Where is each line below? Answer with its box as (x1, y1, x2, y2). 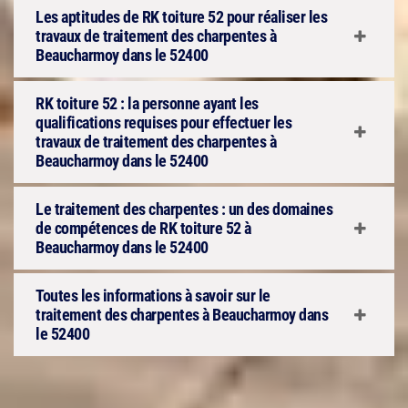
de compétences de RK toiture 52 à (36, 219, 251, 238)
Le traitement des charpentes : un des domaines (36, 199, 332, 219)
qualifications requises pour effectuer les (36, 113, 291, 132)
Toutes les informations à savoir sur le (36, 286, 270, 305)
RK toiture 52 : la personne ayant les (36, 94, 259, 113)
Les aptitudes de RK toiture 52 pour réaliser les (36, 7, 327, 26)
